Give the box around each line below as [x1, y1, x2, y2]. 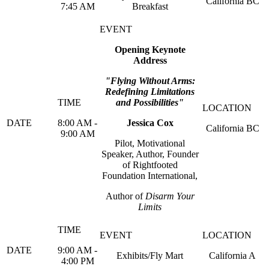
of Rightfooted [122, 160, 178, 170]
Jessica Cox [126, 118, 174, 128]
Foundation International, [102, 171, 198, 181]
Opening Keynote [114, 44, 186, 55]
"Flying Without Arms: [104, 76, 195, 86]
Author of [105, 191, 145, 201]
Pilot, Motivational [115, 138, 185, 148]
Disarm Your [145, 191, 195, 201]
